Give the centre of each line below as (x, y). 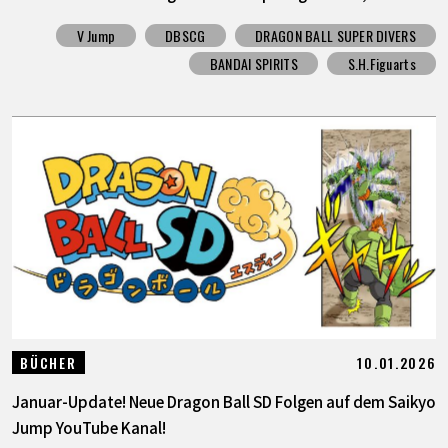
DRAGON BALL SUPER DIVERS (335, 35)
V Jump (96, 35)
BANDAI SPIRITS (253, 64)
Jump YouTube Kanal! (88, 426)
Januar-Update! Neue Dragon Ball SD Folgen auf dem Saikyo (223, 400)
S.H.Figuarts (381, 64)
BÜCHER (48, 362)
